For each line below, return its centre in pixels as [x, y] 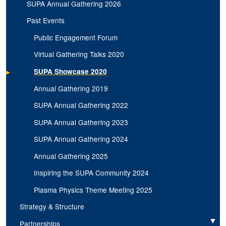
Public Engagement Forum [75, 37]
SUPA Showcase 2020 [70, 71]
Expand [202, 221]
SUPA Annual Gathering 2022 [81, 105]
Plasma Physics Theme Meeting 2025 [93, 189]
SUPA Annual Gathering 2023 [81, 122]
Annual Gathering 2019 [71, 88]
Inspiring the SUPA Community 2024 [91, 173]
